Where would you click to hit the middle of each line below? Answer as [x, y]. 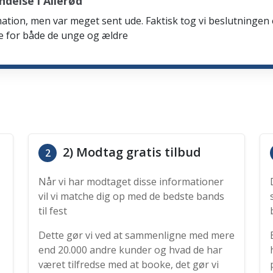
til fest [53, 211]
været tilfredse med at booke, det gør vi [129, 264]
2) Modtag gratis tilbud [130, 152]
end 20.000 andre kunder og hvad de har [130, 250]
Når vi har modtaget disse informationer [131, 182]
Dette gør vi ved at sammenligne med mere [136, 235]
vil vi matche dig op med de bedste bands [131, 196]
